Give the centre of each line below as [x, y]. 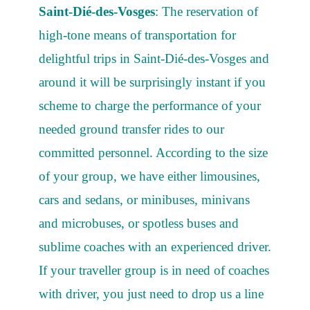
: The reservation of [207, 12]
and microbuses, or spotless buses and [139, 224]
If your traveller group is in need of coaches [154, 271]
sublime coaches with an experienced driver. [155, 247]
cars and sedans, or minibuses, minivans [144, 200]
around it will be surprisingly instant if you [152, 82]
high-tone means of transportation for [137, 35]
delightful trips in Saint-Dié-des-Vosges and [154, 59]
